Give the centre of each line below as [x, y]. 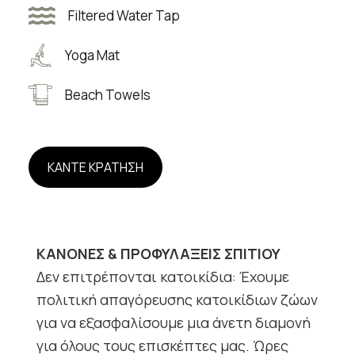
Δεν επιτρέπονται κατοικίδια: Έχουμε [162, 277]
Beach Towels [107, 95]
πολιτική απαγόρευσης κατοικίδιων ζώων [177, 300]
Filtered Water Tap [124, 16]
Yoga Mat [92, 55]
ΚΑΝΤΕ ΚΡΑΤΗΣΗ [95, 168]
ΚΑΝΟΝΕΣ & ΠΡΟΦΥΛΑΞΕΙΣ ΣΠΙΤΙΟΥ [158, 254]
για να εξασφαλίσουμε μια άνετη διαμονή [173, 323]
